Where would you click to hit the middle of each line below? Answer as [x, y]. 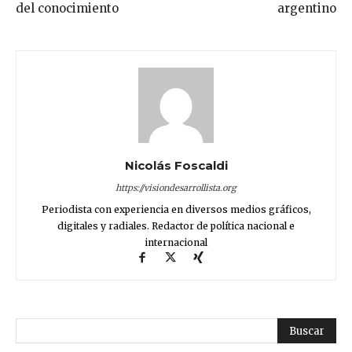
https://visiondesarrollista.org [176, 187]
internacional [176, 242]
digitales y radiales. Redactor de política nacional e [176, 225]
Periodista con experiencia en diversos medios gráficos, [176, 209]
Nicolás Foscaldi [176, 165]
